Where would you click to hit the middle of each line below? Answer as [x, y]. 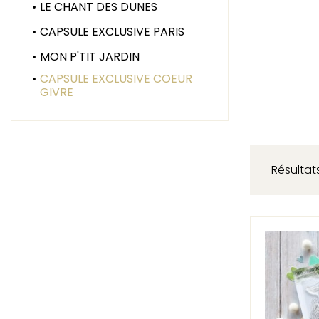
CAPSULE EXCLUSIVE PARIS [112, 31]
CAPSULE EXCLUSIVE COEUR [116, 78]
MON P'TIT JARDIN [89, 56]
